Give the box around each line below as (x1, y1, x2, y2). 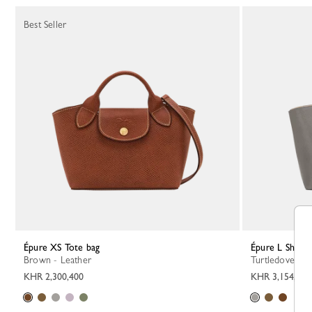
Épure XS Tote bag (29, 242, 100, 253)
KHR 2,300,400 (24, 271, 84, 282)
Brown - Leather (29, 254, 91, 265)
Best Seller (24, 19, 67, 30)
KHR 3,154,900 (251, 271, 311, 282)
